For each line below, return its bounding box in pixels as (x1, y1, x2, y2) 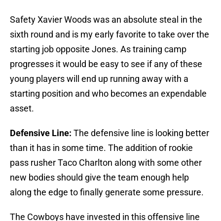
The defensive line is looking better (72, 128, 209, 139)
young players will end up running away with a (10, 74, 188, 84)
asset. (10, 103, 34, 114)
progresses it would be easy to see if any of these (10, 59, 202, 70)
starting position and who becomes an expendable (10, 88, 207, 99)
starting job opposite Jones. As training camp (10, 44, 186, 55)
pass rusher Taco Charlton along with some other (10, 157, 202, 168)
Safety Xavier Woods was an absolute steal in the (10, 14, 202, 25)
